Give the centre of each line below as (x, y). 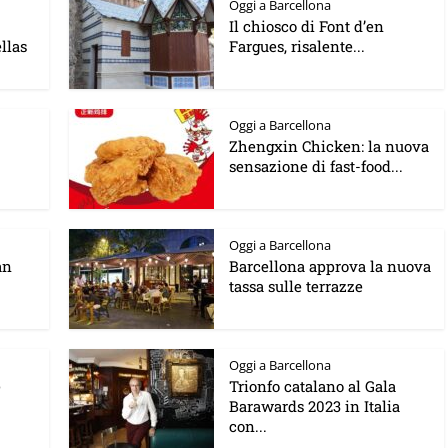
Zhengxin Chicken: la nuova (329, 146)
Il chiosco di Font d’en (306, 26)
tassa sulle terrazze (296, 286)
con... (248, 426)
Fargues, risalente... (297, 46)
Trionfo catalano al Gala (312, 386)
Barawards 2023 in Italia (314, 406)
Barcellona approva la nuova (330, 266)
